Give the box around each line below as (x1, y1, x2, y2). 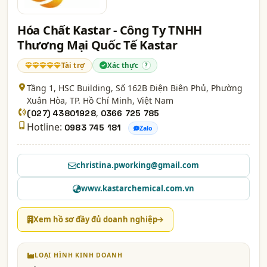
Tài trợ (61, 61, 85, 70)
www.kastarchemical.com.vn (81, 183, 194, 194)
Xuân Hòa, (27, 95, 70, 106)
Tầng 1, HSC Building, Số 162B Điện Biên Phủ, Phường (27, 82, 243, 94)
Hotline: (27, 120, 62, 133)
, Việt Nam (132, 95, 173, 106)
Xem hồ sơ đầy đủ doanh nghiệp (33, 214, 157, 225)
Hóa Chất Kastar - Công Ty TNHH (17, 22, 202, 38)
